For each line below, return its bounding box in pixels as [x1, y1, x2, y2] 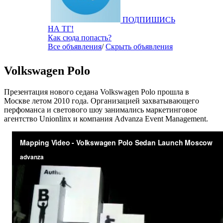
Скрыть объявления [106, 42, 173, 51]
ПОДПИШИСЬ [122, 15, 175, 24]
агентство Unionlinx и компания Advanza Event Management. [4, 114, 208, 123]
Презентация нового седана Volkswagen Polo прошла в [4, 87, 189, 96]
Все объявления [48, 42, 102, 51]
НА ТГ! [48, 24, 74, 33]
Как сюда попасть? [48, 33, 111, 42]
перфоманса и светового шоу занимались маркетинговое [4, 105, 197, 114]
